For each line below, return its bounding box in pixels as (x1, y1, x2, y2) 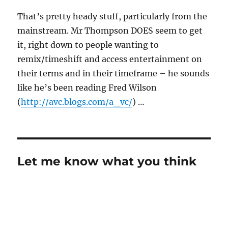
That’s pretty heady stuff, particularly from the (17, 11, 208, 21)
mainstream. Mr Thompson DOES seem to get (17, 25, 203, 36)
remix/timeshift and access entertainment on (17, 53, 203, 64)
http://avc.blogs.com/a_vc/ (21, 96, 133, 107)
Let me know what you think (17, 154, 197, 168)
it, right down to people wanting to (17, 39, 159, 50)
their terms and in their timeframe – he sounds (17, 68, 210, 78)
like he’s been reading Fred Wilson (17, 82, 157, 93)
